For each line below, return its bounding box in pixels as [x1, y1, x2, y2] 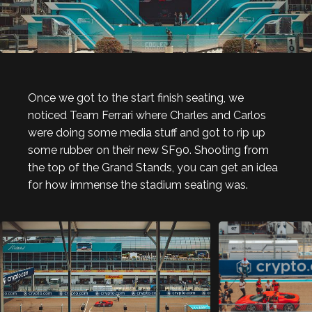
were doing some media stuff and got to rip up [28, 126, 265, 139]
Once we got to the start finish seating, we [28, 91, 244, 104]
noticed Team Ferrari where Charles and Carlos [28, 109, 266, 122]
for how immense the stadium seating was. [28, 178, 248, 192]
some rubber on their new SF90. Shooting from [28, 143, 269, 157]
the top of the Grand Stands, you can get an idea [28, 161, 278, 174]
